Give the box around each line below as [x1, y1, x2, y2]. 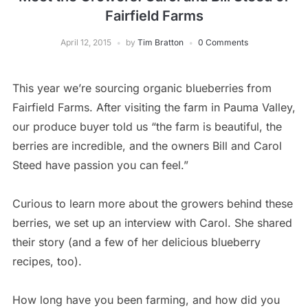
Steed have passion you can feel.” [12, 157, 188, 172]
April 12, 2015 [60, 36, 111, 47]
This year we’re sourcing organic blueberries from [12, 80, 272, 95]
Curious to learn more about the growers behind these [12, 196, 293, 210]
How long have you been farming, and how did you [12, 292, 280, 307]
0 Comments [197, 36, 248, 47]
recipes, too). [12, 254, 82, 268]
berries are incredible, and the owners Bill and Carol [12, 138, 282, 153]
